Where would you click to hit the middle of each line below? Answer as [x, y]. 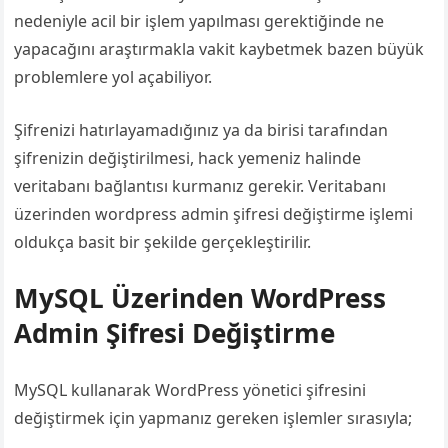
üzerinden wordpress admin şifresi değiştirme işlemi [214, 214]
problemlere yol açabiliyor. [113, 77]
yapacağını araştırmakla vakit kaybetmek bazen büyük [219, 49]
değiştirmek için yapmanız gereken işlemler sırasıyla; [213, 418]
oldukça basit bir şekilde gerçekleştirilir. [163, 242]
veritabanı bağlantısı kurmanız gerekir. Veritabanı [200, 186]
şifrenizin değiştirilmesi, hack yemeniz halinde [188, 158]
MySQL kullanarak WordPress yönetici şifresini [190, 390]
